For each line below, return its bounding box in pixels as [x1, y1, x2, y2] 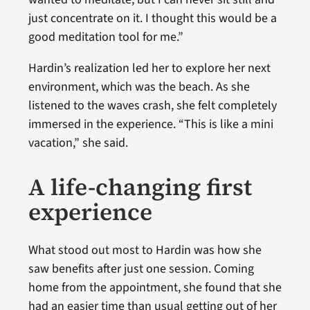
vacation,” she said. [28, 134, 128, 152]
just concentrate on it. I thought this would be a [28, 9, 277, 27]
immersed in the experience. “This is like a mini [28, 115, 273, 133]
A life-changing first [28, 170, 252, 203]
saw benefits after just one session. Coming [28, 259, 254, 277]
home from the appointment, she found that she [28, 278, 282, 296]
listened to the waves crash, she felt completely [28, 96, 277, 114]
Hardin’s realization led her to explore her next [28, 59, 271, 77]
